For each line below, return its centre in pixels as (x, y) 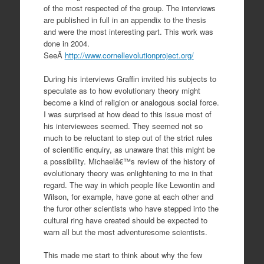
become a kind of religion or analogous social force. (131, 102)
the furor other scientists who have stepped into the (131, 208)
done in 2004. (66, 43)
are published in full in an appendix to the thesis (125, 20)
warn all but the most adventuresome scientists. (125, 232)
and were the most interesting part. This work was (128, 32)
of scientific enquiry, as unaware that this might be (129, 149)
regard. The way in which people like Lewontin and (129, 184)
